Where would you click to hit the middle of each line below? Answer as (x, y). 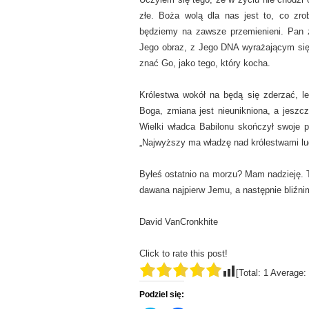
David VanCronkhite (179, 222)
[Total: (250, 273)
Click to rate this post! (183, 254)
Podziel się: (162, 295)
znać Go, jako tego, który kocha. (205, 63)
